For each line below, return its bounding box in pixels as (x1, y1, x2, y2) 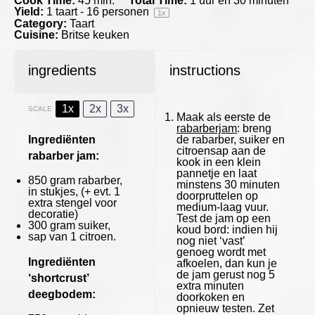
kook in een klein (176, 155, 261, 168)
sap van (28, 230, 70, 243)
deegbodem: (28, 288, 96, 300)
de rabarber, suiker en (176, 133, 285, 146)
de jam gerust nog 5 (176, 268, 275, 281)
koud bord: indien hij (176, 223, 278, 236)
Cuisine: (14, 29, 58, 41)
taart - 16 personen (53, 6, 152, 18)
